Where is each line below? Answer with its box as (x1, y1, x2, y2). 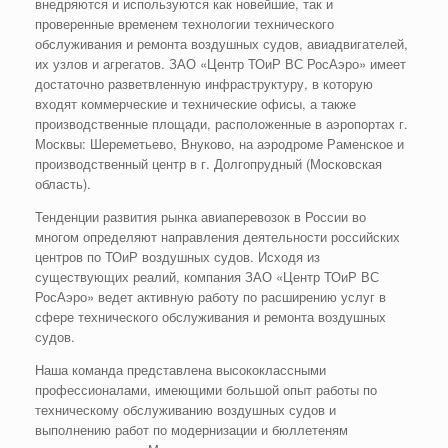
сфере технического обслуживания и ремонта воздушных (35, 307, 386, 326)
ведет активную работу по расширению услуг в (94, 287, 386, 306)
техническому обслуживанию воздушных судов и (35, 400, 336, 419)
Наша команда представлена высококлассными (35, 360, 326, 379)
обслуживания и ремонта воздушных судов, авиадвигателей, (35, 34, 408, 53)
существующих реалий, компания (35, 267, 245, 286)
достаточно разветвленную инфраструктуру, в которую (35, 74, 373, 93)
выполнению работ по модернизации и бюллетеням (35, 420, 348, 439)
